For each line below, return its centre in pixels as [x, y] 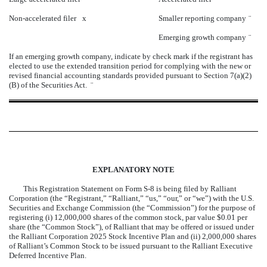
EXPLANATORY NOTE [133, 170]
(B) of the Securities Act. [50, 85]
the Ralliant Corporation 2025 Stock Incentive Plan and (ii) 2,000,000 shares [133, 237]
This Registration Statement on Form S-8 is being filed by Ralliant [130, 189]
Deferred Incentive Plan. [48, 256]
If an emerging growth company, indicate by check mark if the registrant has [131, 57]
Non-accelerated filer [43, 18]
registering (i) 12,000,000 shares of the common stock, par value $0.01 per [128, 218]
